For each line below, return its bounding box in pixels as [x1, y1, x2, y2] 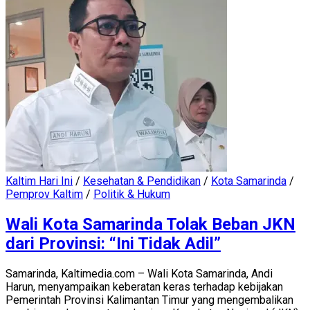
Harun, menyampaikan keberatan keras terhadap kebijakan [6, 280, 283, 293]
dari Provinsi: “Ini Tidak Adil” [6, 233, 221, 253]
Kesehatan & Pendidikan [83, 174, 201, 188]
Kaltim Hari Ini [6, 174, 73, 188]
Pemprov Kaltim [6, 187, 83, 201]
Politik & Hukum [93, 187, 170, 201]
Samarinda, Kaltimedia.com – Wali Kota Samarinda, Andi [6, 266, 273, 280]
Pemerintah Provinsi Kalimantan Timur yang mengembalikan [6, 293, 293, 307]
